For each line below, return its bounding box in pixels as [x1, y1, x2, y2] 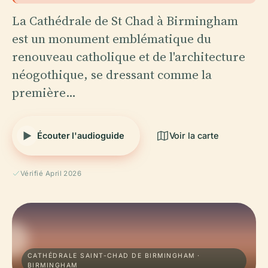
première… [12, 83, 76, 101]
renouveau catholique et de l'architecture [12, 47, 245, 65]
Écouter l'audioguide [37, 130, 124, 141]
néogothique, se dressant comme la [12, 65, 212, 83]
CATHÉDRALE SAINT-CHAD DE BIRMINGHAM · [28, 251, 200, 260]
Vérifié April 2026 [20, 169, 82, 178]
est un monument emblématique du [12, 29, 211, 47]
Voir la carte [169, 130, 219, 141]
